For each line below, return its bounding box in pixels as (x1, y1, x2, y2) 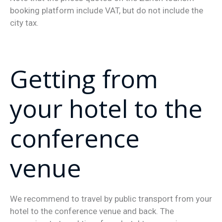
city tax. (9, 18, 39, 28)
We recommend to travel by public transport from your (9, 194, 212, 204)
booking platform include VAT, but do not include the (9, 5, 203, 16)
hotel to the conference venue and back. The (9, 206, 174, 217)
